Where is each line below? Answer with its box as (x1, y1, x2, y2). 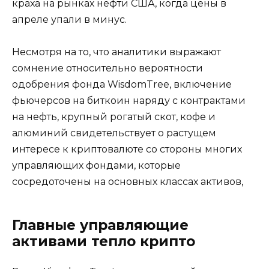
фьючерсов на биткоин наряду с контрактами (12, 94, 246, 106)
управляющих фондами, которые (12, 159, 181, 171)
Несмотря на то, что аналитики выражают (12, 46, 221, 58)
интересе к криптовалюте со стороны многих (12, 143, 242, 155)
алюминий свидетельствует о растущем (12, 127, 216, 139)
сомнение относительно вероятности (12, 62, 203, 74)
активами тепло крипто (12, 232, 195, 250)
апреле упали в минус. (12, 13, 127, 25)
